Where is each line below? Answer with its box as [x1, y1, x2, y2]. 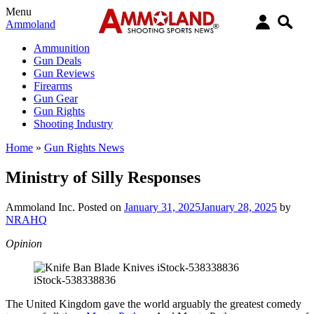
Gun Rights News [44, 142, 124, 153]
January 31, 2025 [124, 200, 200, 213]
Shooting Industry [34, 118, 113, 130]
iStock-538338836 [34, 273, 116, 286]
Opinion [6, 237, 42, 250]
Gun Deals [34, 55, 81, 67]
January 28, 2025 [200, 200, 277, 213]
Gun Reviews [34, 67, 95, 79]
